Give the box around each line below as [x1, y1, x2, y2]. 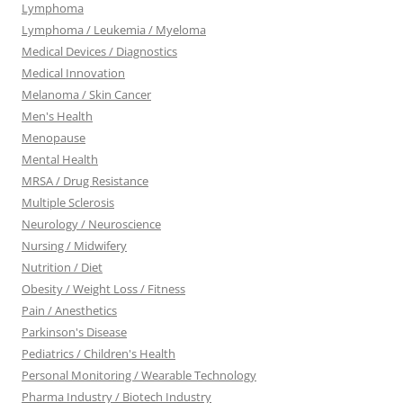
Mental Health [22, 151, 98, 167]
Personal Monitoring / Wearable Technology [22, 367, 256, 383]
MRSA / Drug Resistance [22, 173, 148, 189]
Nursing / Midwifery [22, 237, 127, 254]
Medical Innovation [22, 65, 125, 81]
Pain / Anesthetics [22, 302, 117, 318]
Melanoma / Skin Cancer [22, 86, 151, 103]
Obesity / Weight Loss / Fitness [22, 281, 185, 297]
